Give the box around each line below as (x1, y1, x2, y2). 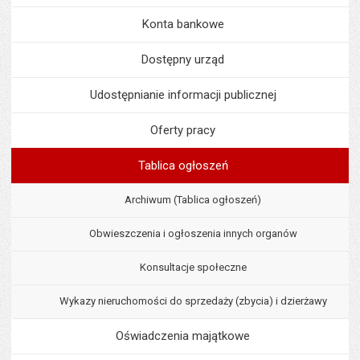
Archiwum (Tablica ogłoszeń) (125, 194, 261, 206)
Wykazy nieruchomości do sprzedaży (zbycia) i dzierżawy (59, 295, 327, 307)
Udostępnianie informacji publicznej (89, 88, 276, 102)
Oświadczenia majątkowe (116, 329, 250, 343)
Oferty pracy (150, 123, 215, 137)
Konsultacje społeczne (139, 261, 247, 273)
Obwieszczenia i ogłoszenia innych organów (88, 227, 297, 239)
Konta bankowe (141, 17, 224, 31)
